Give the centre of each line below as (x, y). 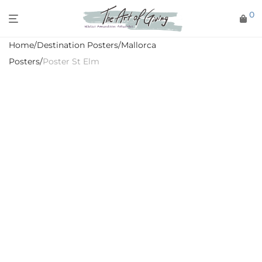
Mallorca (139, 45)
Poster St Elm (71, 61)
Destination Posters (77, 45)
